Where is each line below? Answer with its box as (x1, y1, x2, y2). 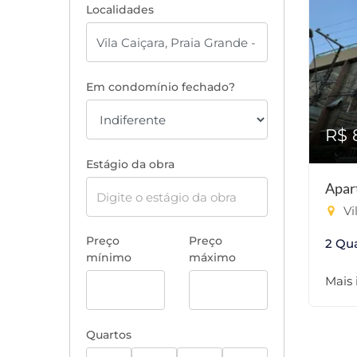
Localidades (86, 2, 154, 17)
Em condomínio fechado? (86, 80, 235, 94)
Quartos (86, 328, 131, 342)
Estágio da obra (86, 157, 175, 171)
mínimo (86, 250, 131, 265)
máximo (189, 250, 236, 265)
